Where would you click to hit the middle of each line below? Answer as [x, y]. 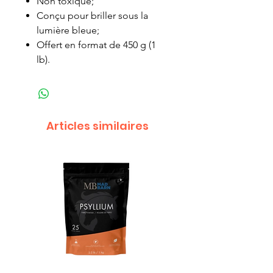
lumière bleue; [68, 30]
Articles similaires [97, 126]
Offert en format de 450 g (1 [96, 45]
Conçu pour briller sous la [92, 16]
